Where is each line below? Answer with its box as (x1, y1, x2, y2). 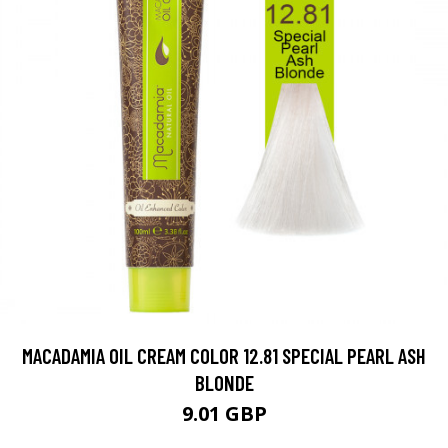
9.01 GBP (181, 400, 267, 427)
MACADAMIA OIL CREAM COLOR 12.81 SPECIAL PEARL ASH (22, 343, 426, 368)
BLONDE (194, 370, 254, 395)
